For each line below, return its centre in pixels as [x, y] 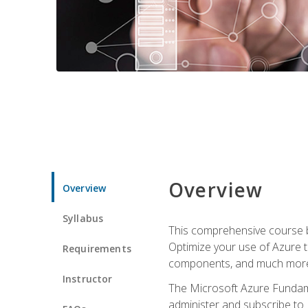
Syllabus [83, 218]
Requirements [97, 248]
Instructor [88, 278]
